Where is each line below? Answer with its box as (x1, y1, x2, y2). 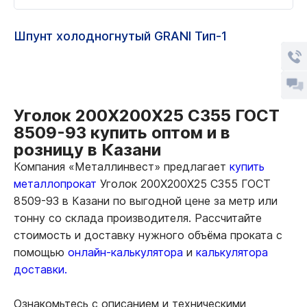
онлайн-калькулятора (68, 245, 183, 259)
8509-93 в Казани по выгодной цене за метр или (14, 193, 278, 208)
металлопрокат (14, 176, 97, 191)
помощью (14, 245, 68, 259)
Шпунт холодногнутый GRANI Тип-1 (14, 28, 227, 43)
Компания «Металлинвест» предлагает (14, 159, 230, 173)
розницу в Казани (14, 139, 161, 160)
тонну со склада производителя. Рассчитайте (14, 210, 262, 225)
